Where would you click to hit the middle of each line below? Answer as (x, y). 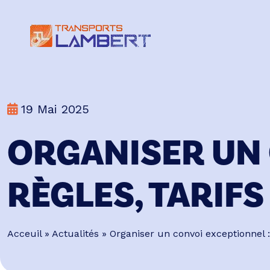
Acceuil (24, 234)
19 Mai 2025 (55, 109)
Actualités (75, 234)
